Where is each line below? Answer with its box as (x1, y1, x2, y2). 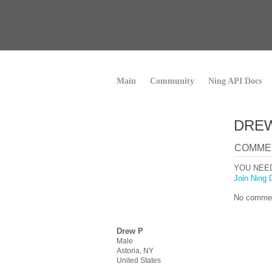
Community (150, 76, 194, 86)
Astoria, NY (117, 246, 154, 255)
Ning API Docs (208, 76, 262, 86)
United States (117, 256, 161, 265)
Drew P (117, 226, 143, 236)
